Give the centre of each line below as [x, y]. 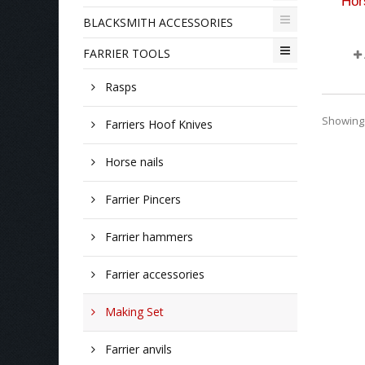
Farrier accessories [153, 274]
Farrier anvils [137, 349]
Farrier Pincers [141, 199]
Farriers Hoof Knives [157, 124]
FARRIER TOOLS [127, 53]
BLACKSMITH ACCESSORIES [158, 22]
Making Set [133, 312]
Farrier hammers [147, 237]
